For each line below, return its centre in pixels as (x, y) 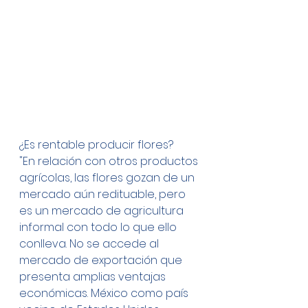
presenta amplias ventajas (94, 276)
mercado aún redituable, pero (104, 194)
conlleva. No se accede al (90, 243)
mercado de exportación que (102, 260)
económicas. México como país (105, 293)
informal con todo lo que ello (99, 227)
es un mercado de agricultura (103, 210)
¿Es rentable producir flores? (96, 144)
